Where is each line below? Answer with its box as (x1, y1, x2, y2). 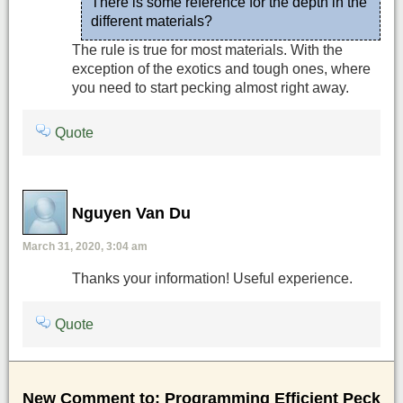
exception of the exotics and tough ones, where (72, 60, 371, 76)
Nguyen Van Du (72, 204, 191, 223)
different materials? (91, 13, 212, 29)
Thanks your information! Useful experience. (72, 271, 353, 287)
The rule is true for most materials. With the (72, 41, 343, 58)
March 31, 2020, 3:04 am (22, 239, 148, 253)
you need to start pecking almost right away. (72, 79, 349, 95)
